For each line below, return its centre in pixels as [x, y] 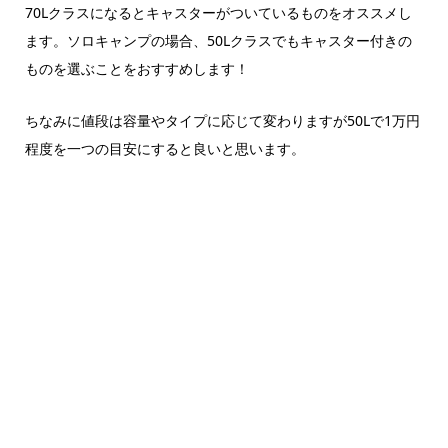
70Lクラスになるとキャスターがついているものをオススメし [218, 12]
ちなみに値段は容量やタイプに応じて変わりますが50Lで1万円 [222, 120]
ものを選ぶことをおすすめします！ [136, 68]
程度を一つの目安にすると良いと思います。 [164, 148]
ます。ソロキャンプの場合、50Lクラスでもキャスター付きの [218, 40]
